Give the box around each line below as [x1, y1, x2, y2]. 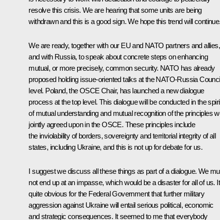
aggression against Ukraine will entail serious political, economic [28, 200, 214, 209]
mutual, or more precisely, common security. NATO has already [28, 63, 215, 72]
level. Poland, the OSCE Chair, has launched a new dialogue [28, 86, 204, 95]
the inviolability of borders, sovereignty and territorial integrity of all [28, 131, 216, 140]
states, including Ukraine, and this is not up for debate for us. [28, 142, 202, 151]
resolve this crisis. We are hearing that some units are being [28, 5, 202, 14]
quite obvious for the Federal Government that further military [28, 189, 205, 198]
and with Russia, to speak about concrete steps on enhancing [28, 52, 208, 61]
